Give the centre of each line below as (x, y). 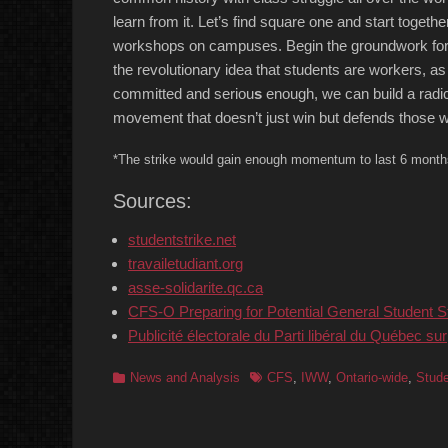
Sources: (152, 201)
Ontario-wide (372, 378)
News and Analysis (185, 378)
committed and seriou (183, 94)
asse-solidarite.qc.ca (195, 288)
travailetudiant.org (185, 264)
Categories (143, 377)
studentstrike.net (182, 240)
